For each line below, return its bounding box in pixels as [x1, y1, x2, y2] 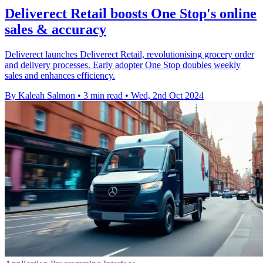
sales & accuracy [5, 21, 106, 37]
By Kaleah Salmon [5, 90, 75, 100]
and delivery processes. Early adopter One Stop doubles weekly [5, 59, 241, 70]
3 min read [83, 90, 123, 100]
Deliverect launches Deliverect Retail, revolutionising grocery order [5, 49, 254, 59]
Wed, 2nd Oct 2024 [131, 90, 204, 100]
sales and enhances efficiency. [5, 70, 115, 80]
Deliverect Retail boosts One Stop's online [5, 5, 257, 21]
